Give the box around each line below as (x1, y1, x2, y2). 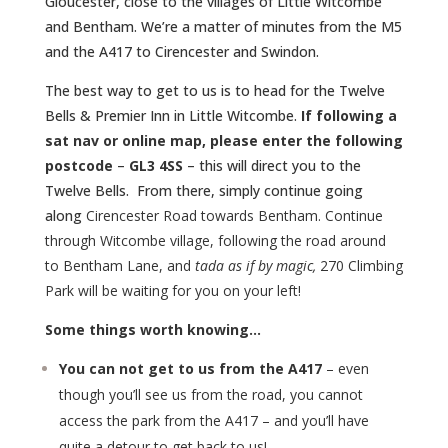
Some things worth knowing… (44, 320, 261, 339)
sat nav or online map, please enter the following (44, 131, 403, 150)
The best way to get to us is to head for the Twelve (44, 81, 385, 100)
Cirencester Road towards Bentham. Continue (81, 206, 383, 225)
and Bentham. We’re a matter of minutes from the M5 (44, 17, 402, 36)
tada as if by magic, (194, 256, 316, 275)
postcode (44, 156, 113, 175)
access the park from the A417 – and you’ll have (58, 411, 369, 430)
